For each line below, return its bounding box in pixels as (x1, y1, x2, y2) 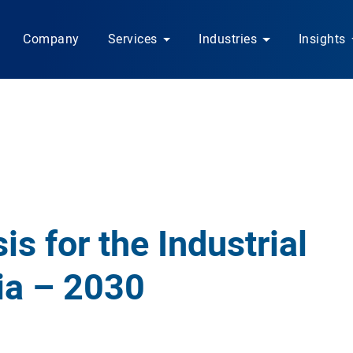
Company (23, 32, 80, 46)
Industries (199, 32, 258, 46)
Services (107, 32, 158, 46)
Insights (298, 32, 346, 46)
